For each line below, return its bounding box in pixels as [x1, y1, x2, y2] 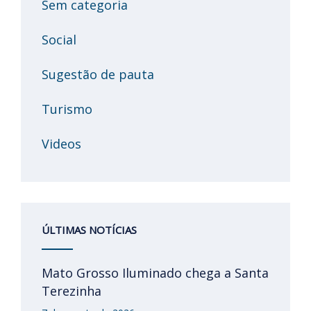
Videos [42, 135, 81, 152]
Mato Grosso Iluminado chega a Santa [42, 264, 269, 281]
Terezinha [42, 283, 101, 299]
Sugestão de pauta [42, 66, 154, 83]
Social [42, 31, 76, 48]
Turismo [42, 101, 92, 117]
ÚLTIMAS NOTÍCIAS [42, 223, 137, 237]
